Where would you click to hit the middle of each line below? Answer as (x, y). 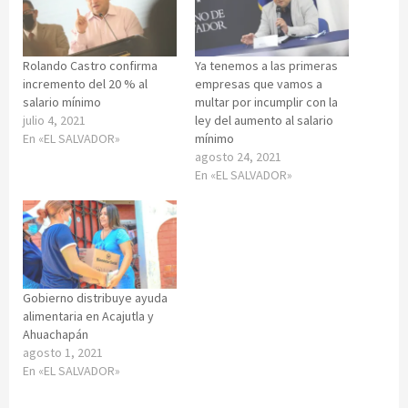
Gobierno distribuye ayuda (95, 297)
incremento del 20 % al (85, 84)
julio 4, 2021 (54, 121)
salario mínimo (62, 102)
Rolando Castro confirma (90, 66)
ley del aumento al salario (264, 121)
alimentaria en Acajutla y (88, 316)
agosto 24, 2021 (238, 157)
